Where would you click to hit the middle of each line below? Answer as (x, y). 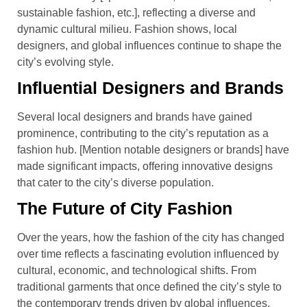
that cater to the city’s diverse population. (115, 182)
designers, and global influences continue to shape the (149, 45)
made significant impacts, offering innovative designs (145, 166)
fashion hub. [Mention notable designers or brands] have (153, 149)
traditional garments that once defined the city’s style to (149, 286)
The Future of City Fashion (125, 208)
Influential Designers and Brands (150, 87)
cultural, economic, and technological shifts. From (137, 270)
